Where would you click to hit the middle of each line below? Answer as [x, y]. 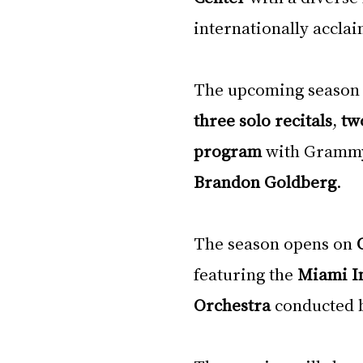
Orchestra [232, 305]
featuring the [246, 274]
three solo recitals [263, 120]
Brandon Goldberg [265, 181]
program [228, 151]
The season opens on [275, 243]
